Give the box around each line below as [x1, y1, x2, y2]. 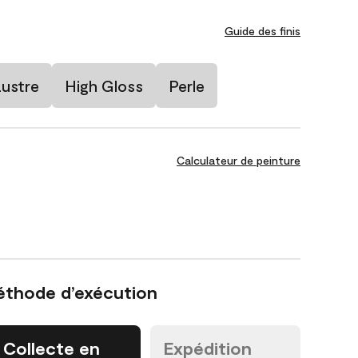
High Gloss [65, 76, 143, 95]
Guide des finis [225, 24, 300, 38]
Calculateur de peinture [177, 153, 300, 167]
